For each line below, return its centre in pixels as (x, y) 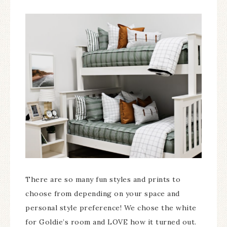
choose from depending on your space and (103, 193)
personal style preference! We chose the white (111, 207)
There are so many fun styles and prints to (103, 179)
